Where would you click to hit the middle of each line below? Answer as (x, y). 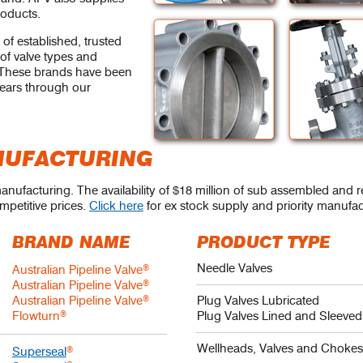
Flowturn (36, 316)
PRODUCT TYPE (264, 243)
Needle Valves (235, 268)
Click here (116, 206)
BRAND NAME (71, 243)
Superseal (39, 352)
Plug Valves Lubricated (258, 301)
